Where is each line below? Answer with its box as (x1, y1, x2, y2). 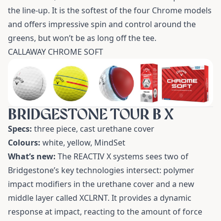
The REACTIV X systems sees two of (56, 151, 188, 162)
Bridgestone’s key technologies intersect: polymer (8, 165, 194, 176)
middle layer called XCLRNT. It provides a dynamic (8, 192, 191, 204)
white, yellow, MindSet (40, 137, 125, 148)
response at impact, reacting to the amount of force (8, 206, 202, 218)
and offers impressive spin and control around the (8, 18, 196, 30)
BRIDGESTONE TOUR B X (8, 106, 174, 123)
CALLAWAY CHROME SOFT (8, 46, 103, 57)
